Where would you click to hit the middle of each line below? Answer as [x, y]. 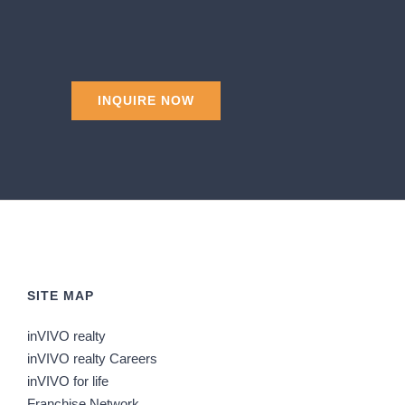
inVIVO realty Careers [92, 359]
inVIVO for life [68, 381]
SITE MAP [61, 296]
